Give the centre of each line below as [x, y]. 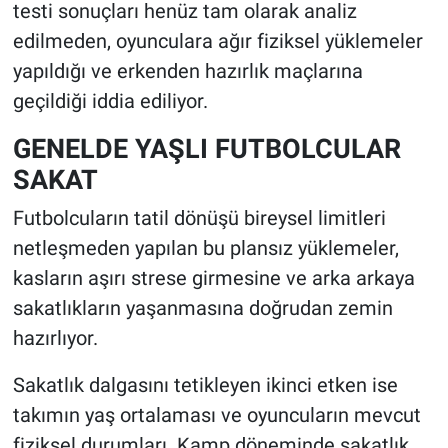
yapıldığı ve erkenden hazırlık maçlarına [187, 70]
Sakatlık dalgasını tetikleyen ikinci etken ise [205, 385]
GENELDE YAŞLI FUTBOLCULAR [206, 148]
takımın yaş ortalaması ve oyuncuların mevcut [216, 415]
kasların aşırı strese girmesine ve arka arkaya [213, 278]
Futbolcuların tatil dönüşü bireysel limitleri [199, 218]
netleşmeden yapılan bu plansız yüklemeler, [205, 248]
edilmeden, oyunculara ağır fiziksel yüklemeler [217, 40]
